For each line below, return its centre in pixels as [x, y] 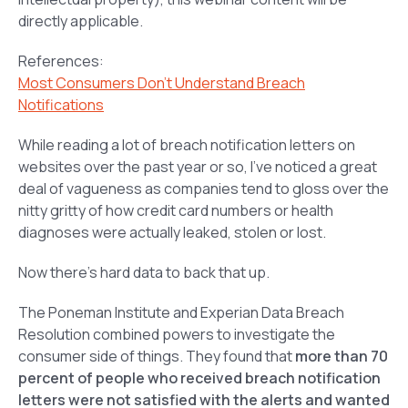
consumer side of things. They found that [157, 357]
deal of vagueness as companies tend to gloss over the [204, 189]
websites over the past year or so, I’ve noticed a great [198, 167]
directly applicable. [81, 21]
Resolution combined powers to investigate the [177, 335]
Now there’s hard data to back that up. [144, 273]
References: [61, 61]
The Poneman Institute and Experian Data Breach [181, 313]
